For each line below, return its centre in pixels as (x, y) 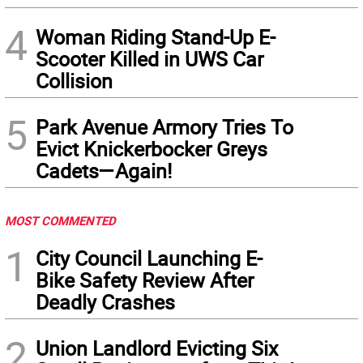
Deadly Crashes (105, 302)
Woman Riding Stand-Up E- (156, 37)
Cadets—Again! (104, 171)
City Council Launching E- (149, 258)
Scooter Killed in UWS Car (149, 59)
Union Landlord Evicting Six (157, 348)
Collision (74, 81)
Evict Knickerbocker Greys (152, 149)
